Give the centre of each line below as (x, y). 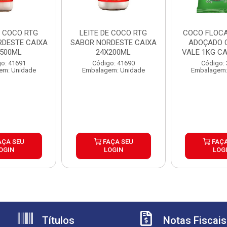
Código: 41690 (113, 63)
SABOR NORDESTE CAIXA (113, 43)
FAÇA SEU (117, 142)
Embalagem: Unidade (113, 70)
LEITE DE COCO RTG (113, 33)
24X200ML (113, 52)
